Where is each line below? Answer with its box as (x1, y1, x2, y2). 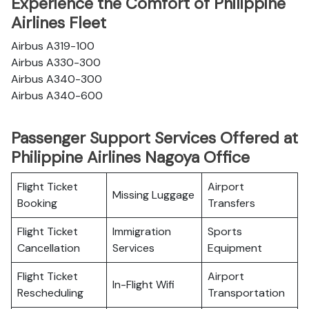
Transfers (208, 196, 255, 210)
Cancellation (17, 241, 80, 255)
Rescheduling (17, 286, 83, 300)
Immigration (112, 224, 171, 239)
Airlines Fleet (11, 12, 106, 33)
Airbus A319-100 (11, 39, 94, 53)
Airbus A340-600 (11, 88, 103, 103)
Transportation (208, 286, 285, 300)
